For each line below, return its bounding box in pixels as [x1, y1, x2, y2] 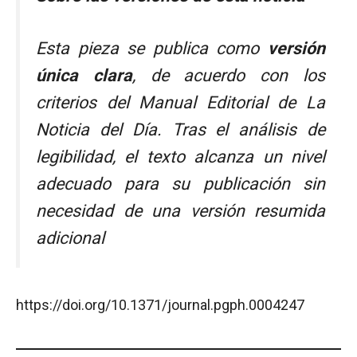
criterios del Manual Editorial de [36, 92, 306, 113]
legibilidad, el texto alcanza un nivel [36, 147, 325, 167]
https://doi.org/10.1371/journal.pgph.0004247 [16, 296, 304, 313]
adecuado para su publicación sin [36, 174, 325, 194]
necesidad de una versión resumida [36, 201, 325, 222]
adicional [36, 228, 104, 249]
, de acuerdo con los [131, 65, 326, 86]
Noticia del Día [36, 120, 157, 140]
